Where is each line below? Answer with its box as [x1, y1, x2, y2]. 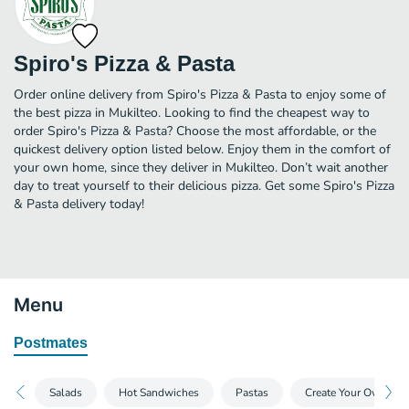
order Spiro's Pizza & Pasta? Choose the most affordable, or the [14, 121, 376, 140]
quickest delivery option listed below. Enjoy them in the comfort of [14, 140, 391, 158]
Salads [49, 384, 82, 400]
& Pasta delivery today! [14, 194, 144, 213]
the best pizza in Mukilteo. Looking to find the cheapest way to [14, 103, 370, 121]
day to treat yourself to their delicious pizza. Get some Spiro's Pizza [14, 176, 394, 194]
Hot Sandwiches [119, 384, 199, 400]
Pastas [236, 384, 268, 400]
